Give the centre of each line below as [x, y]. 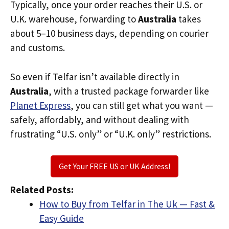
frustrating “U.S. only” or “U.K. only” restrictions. [111, 134]
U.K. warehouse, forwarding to [74, 19]
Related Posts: [42, 190]
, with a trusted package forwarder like [129, 91]
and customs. [38, 48]
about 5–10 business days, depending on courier [109, 33]
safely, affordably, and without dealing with [100, 119]
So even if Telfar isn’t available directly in [95, 76]
